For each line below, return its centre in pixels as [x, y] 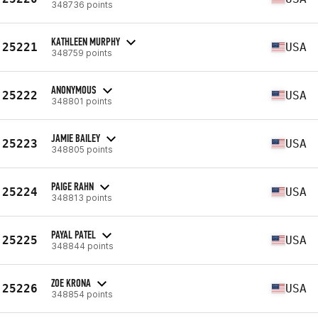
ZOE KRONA [71, 283]
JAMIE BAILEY [76, 138]
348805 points [82, 149]
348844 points [82, 246]
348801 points [82, 101]
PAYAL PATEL [73, 234]
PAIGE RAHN [72, 186]
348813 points [82, 197]
